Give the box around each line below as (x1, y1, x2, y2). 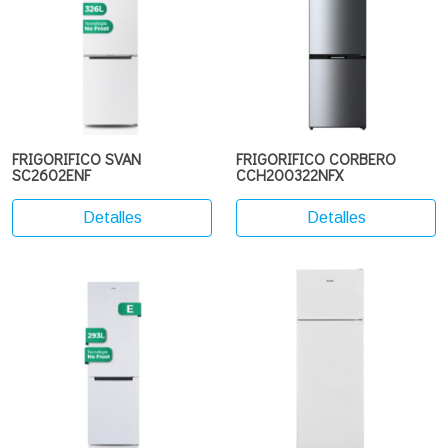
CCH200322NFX (236, 164, 343, 185)
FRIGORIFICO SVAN (12, 148, 141, 169)
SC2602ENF (12, 164, 91, 185)
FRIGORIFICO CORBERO (236, 148, 396, 169)
